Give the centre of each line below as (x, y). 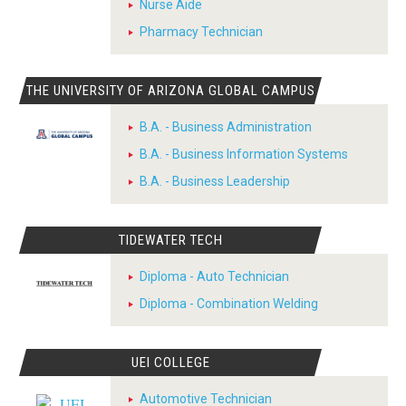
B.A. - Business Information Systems (244, 154)
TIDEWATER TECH (170, 240)
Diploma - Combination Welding (229, 303)
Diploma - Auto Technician (214, 276)
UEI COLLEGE (170, 362)
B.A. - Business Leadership (215, 181)
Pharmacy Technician (201, 31)
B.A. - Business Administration (226, 126)
